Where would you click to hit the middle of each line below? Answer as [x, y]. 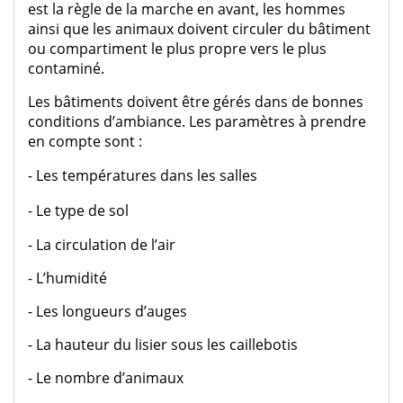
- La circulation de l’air [102, 244]
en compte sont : [85, 141]
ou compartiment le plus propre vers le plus [177, 48]
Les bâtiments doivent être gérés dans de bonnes [196, 101]
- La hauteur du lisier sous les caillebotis [163, 344]
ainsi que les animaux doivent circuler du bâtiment [199, 28]
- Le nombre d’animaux [106, 377]
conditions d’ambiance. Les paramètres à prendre [197, 121]
